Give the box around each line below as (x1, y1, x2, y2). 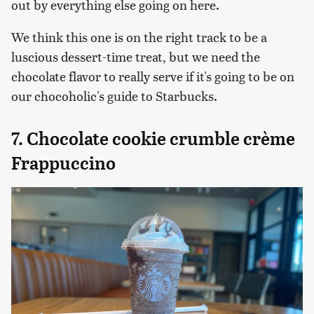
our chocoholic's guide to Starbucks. (11, 87, 217, 105)
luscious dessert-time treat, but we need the (11, 48, 260, 66)
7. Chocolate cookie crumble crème (11, 128, 295, 150)
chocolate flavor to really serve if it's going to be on (11, 67, 294, 86)
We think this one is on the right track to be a (11, 28, 267, 46)
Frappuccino (11, 153, 116, 175)
